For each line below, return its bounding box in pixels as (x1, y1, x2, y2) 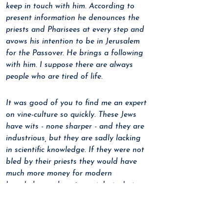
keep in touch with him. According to (6, 2, 137, 10)
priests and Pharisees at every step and (6, 26, 147, 34)
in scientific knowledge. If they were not (6, 146, 147, 154)
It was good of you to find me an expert (6, 99, 149, 107)
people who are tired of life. (6, 73, 103, 81)
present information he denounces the (6, 14, 142, 22)
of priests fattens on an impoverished (6, 205, 140, 213)
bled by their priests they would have (6, 158, 139, 166)
